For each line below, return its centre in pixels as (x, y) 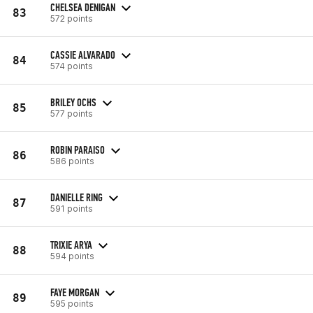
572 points (72, 18)
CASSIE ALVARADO (83, 54)
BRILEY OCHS (73, 102)
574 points (72, 66)
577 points (72, 113)
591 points (72, 208)
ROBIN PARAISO (78, 150)
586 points (72, 161)
